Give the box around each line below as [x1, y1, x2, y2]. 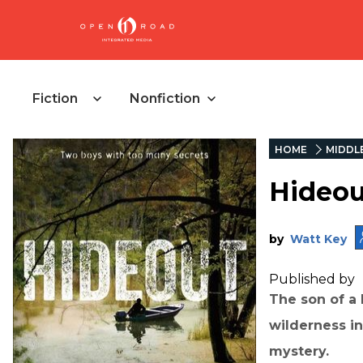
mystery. [269, 343, 329, 359]
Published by [269, 271, 358, 287]
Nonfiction [130, 91, 200, 106]
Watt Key [290, 231, 347, 246]
